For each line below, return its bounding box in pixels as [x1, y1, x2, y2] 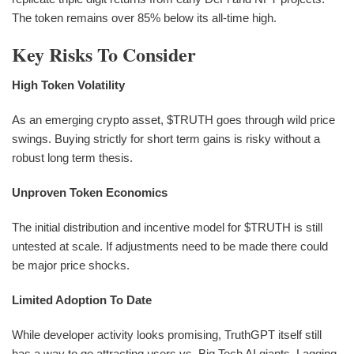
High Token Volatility [12, 77, 125, 92]
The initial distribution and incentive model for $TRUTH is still [12, 220, 322, 234]
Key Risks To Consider [12, 40, 196, 68]
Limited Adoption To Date [12, 292, 152, 307]
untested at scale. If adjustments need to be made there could [12, 239, 328, 253]
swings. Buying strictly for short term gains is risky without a [12, 131, 320, 145]
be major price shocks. [12, 258, 130, 272]
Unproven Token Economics [12, 185, 168, 199]
